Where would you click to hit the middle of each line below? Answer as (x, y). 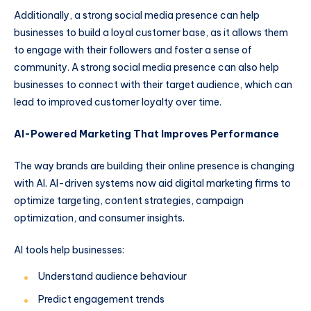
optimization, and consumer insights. (100, 218)
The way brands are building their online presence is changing (154, 166)
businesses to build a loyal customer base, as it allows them (151, 33)
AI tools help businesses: (69, 250)
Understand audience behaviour (112, 276)
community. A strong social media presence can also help (146, 68)
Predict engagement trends (101, 299)
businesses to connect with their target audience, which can (153, 85)
